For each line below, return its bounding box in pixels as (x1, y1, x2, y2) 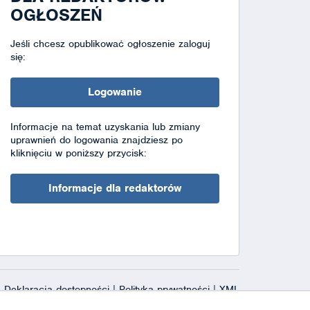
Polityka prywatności (119, 282, 213, 295)
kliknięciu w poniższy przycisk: (10, 146, 147, 159)
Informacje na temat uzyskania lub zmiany (10, 120, 200, 133)
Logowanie (87, 84, 142, 99)
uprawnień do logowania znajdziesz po (10, 133, 183, 146)
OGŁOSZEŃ (10, 3, 102, 26)
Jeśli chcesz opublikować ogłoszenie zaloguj (10, 37, 210, 50)
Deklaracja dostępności (4, 282, 113, 295)
